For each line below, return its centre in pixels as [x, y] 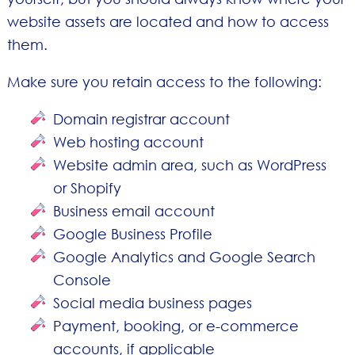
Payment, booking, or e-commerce [176, 326]
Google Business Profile [133, 234]
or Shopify [88, 188]
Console [82, 280]
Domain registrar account [142, 119]
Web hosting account [129, 142]
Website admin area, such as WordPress [190, 165]
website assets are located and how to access [168, 21]
